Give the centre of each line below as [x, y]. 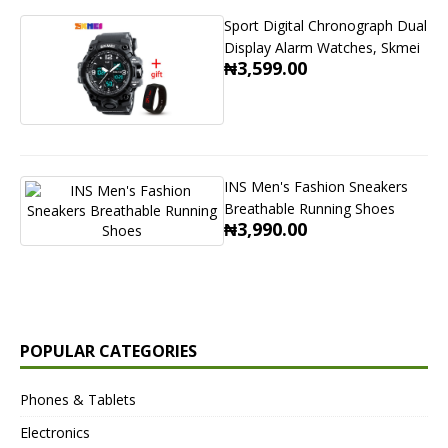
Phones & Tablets [78, 400]
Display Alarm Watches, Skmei [322, 48]
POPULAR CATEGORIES [108, 351]
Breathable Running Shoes [309, 209]
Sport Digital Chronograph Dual [325, 26]
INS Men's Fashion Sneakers [316, 187]
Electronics [55, 433]
